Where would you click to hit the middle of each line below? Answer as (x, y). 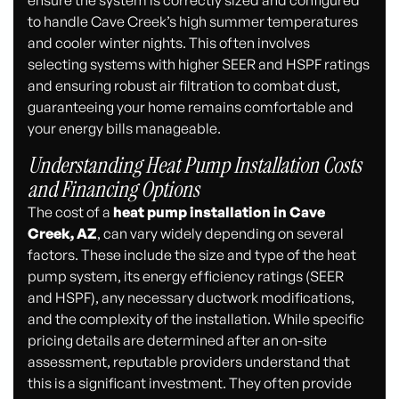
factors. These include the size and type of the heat (192, 254)
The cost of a (71, 212)
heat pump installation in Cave (220, 212)
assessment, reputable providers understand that (189, 361)
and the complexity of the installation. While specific (196, 318)
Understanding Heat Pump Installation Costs (195, 165)
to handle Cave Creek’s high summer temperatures (193, 21)
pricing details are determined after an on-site (178, 340)
